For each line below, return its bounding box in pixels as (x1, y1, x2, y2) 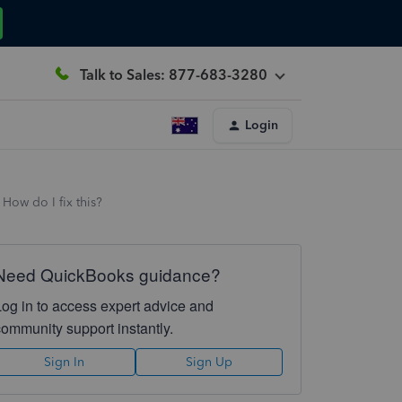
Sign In (44, 354, 85, 370)
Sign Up (185, 354, 232, 370)
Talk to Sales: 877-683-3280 (80, 66, 267, 83)
